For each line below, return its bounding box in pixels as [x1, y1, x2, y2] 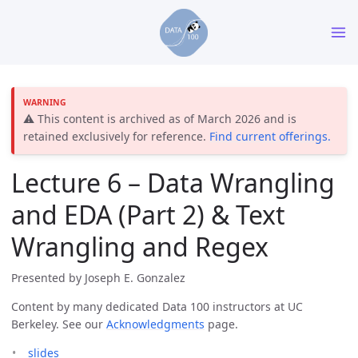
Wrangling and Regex [11, 229, 268, 265]
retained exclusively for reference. [23, 128, 210, 144]
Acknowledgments [106, 316, 205, 332]
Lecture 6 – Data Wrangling [11, 165, 335, 201]
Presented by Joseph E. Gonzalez [11, 270, 185, 286]
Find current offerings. [209, 128, 332, 144]
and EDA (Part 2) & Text [11, 197, 285, 233]
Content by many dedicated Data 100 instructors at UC [11, 299, 303, 315]
